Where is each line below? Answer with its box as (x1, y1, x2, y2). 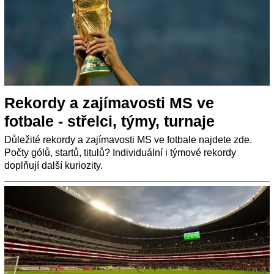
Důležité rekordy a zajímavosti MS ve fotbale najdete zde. (4, 134, 252, 145)
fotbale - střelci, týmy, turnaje (4, 112, 215, 130)
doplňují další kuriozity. (4, 160, 103, 171)
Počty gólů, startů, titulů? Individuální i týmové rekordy (4, 147, 236, 158)
